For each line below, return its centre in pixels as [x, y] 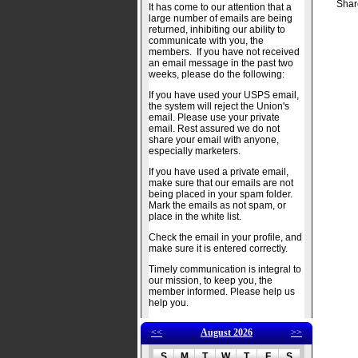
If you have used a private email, [219, 172]
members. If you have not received [224, 52]
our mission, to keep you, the [211, 280]
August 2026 [227, 332]
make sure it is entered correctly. [218, 249]
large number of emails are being [221, 18]
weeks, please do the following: [217, 74]
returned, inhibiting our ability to [217, 30]
